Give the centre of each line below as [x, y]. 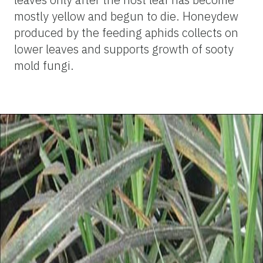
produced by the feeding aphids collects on [126, 32]
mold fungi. [44, 65]
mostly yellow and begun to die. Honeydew [126, 16]
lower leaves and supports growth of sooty [124, 49]
